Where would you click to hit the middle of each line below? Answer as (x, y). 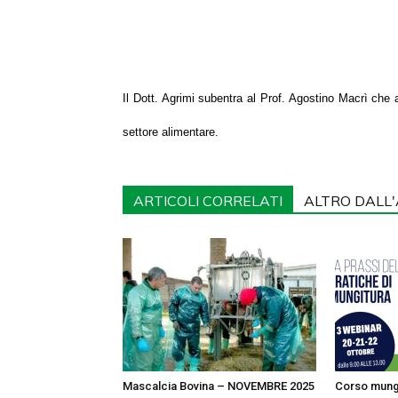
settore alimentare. (171, 132)
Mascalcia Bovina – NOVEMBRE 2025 (219, 386)
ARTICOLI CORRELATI (208, 201)
